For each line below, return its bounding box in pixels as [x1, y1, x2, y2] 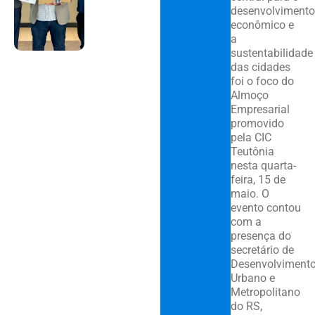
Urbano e [230, 271, 275, 285]
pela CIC [230, 131, 271, 145]
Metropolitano [230, 285, 300, 300]
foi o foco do [230, 75, 294, 89]
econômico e [230, 18, 294, 32]
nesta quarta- [230, 159, 296, 173]
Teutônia [230, 145, 274, 159]
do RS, [230, 300, 262, 314]
